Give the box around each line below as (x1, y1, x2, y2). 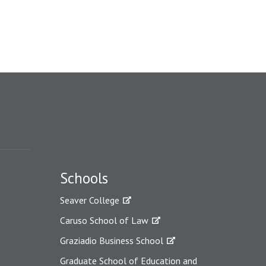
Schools (60, 168, 108, 188)
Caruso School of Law (60, 214, 148, 226)
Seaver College (60, 194, 119, 206)
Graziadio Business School (60, 234, 163, 246)
